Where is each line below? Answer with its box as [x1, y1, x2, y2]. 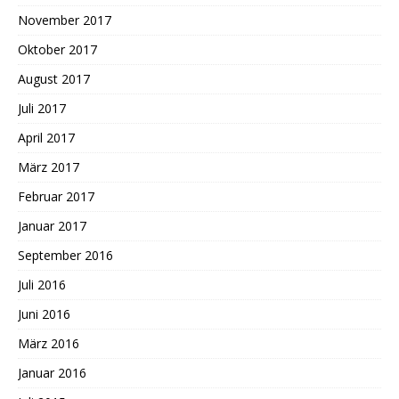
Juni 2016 [18, 305, 70, 322]
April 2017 [18, 128, 75, 146]
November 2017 [18, 11, 111, 28]
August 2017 [18, 69, 90, 87]
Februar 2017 [18, 187, 94, 205]
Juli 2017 [18, 99, 66, 117]
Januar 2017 [18, 216, 86, 234]
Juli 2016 [18, 275, 66, 293]
